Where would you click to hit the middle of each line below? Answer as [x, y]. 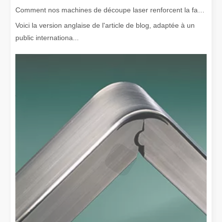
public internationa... [47, 37]
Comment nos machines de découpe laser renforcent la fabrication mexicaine [201, 10]
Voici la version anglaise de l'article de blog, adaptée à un [105, 25]
